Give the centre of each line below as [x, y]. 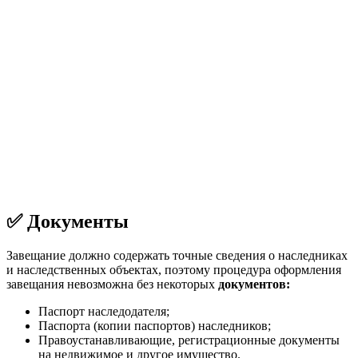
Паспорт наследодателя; [104, 312]
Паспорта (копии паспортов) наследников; [155, 326]
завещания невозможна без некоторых [112, 284]
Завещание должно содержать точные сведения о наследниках [177, 256]
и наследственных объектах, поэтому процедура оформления [174, 270]
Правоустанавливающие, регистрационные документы [189, 340]
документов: [254, 284]
